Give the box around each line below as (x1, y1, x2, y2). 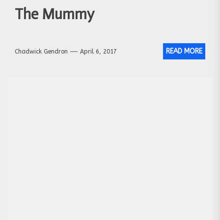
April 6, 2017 (80, 48, 117, 55)
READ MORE (166, 47, 202, 56)
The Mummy (15, 5, 94, 24)
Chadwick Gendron (15, 48, 68, 55)
